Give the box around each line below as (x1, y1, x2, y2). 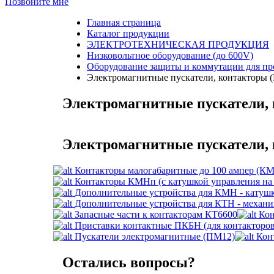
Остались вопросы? (62, 254, 195, 270)
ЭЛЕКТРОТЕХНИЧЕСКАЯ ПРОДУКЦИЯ (87, 39, 269, 50)
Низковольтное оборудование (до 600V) (87, 50, 253, 61)
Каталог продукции (87, 28, 169, 39)
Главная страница (87, 17, 161, 28)
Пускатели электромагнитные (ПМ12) (75, 231, 235, 242)
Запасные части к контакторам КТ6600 (75, 209, 237, 220)
